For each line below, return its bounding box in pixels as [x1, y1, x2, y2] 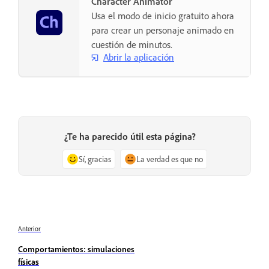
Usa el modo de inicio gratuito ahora [91, 9, 234, 22]
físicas [18, 256, 39, 267]
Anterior [18, 224, 41, 233]
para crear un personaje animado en [91, 23, 234, 36]
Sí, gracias [78, 153, 111, 164]
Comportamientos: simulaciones [18, 243, 134, 254]
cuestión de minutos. [91, 38, 172, 50]
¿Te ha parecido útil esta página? [64, 130, 196, 142]
